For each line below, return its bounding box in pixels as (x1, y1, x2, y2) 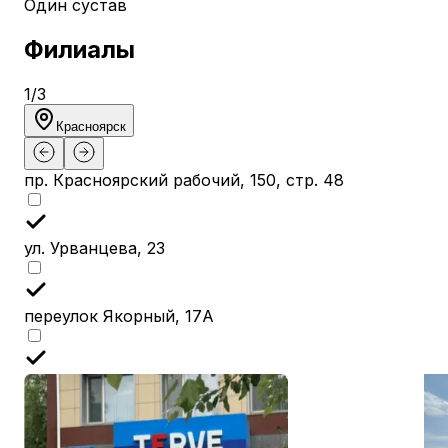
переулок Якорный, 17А (24, 305, 214, 326)
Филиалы (24, 34, 135, 64)
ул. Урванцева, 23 (24, 237, 165, 258)
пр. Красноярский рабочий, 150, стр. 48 (24, 169, 344, 190)
